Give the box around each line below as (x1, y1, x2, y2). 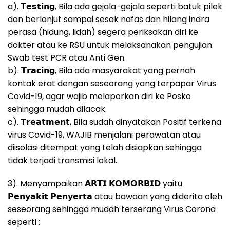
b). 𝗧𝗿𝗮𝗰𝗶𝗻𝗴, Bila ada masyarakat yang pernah (8, 65, 195, 77)
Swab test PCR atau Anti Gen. (8, 52, 126, 64)
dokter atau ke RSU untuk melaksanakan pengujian (8, 39, 212, 51)
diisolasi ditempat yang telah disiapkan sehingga (8, 142, 202, 154)
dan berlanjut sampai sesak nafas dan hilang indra (8, 13, 209, 26)
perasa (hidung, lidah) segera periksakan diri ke (8, 26, 198, 39)
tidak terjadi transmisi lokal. (8, 155, 117, 167)
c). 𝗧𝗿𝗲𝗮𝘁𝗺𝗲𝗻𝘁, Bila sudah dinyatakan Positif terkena (8, 116, 221, 128)
